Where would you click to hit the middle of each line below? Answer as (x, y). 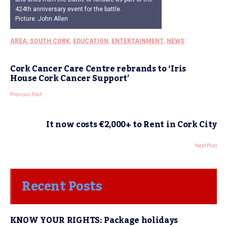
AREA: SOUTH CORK (40, 41)
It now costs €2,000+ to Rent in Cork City (131, 124)
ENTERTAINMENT (138, 41)
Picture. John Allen (42, 18)
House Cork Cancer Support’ (70, 78)
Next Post (206, 145)
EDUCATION (91, 41)
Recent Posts (62, 186)
